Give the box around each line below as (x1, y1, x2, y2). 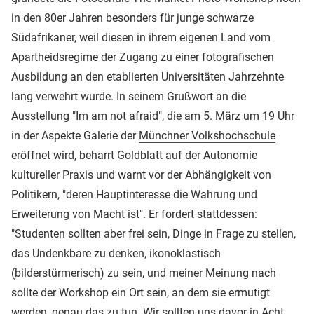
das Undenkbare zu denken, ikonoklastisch (11, 246, 221, 260)
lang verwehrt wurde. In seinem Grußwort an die (11, 89, 246, 103)
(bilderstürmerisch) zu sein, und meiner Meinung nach (11, 266, 276, 280)
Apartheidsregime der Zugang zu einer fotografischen (11, 50, 274, 64)
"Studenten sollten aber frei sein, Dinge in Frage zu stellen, (11, 226, 296, 240)
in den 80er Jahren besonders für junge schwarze (11, 11, 254, 25)
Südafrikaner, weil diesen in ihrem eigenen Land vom (11, 30, 271, 44)
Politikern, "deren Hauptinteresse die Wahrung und (11, 187, 257, 201)
